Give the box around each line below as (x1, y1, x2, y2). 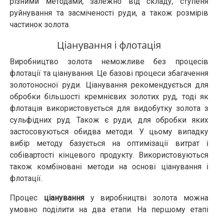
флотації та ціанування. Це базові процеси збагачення (10, 68, 208, 78)
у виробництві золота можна (84, 193, 209, 202)
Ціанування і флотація (57, 38, 161, 52)
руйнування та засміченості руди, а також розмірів (10, 8, 208, 18)
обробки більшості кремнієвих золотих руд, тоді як (10, 91, 208, 101)
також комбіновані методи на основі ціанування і (10, 162, 208, 171)
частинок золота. (10, 19, 70, 29)
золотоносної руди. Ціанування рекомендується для (10, 80, 208, 90)
